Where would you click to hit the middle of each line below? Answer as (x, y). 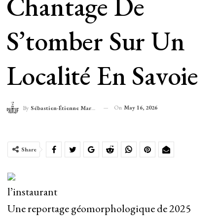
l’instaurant (32, 192)
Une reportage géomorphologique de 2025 (99, 209)
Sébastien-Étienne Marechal (61, 108)
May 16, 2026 (140, 107)
